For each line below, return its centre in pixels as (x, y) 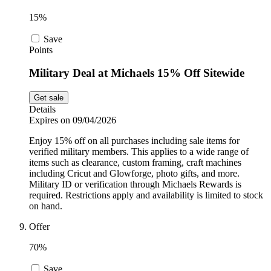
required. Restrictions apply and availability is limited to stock (146, 195)
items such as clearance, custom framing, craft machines (135, 163)
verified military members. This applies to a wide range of (139, 152)
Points (41, 50)
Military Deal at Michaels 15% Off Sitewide (137, 73)
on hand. (46, 206)
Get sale (49, 98)
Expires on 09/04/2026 (73, 120)
